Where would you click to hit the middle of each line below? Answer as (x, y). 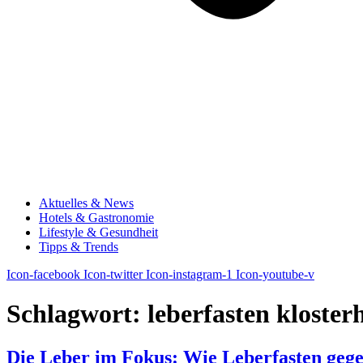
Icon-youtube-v (275, 274)
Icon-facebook (43, 274)
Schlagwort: (77, 314)
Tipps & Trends (79, 247)
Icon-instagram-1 (189, 274)
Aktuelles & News (86, 203)
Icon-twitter (113, 274)
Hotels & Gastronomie (96, 218)
